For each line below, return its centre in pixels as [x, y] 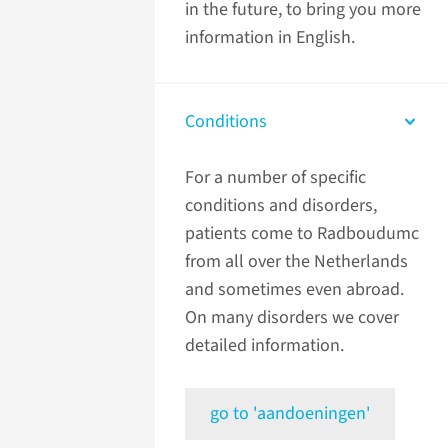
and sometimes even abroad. [294, 290]
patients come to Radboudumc [302, 234]
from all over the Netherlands [296, 262]
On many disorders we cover [292, 318]
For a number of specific [275, 178]
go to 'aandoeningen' [290, 414]
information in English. [270, 38]
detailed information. [264, 346]
